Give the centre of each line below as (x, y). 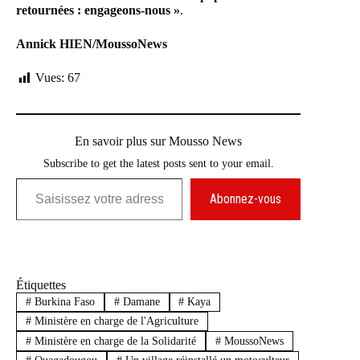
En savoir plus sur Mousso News (159, 141)
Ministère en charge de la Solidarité (113, 341)
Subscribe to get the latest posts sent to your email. (158, 163)
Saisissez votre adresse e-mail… (32, 177)
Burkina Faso (63, 301)
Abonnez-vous (246, 198)
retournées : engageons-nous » (98, 10)
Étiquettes (41, 284)
